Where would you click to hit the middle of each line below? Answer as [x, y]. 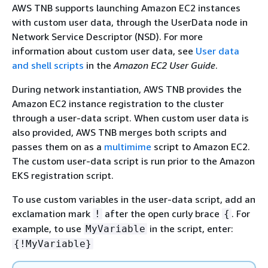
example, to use [48, 229]
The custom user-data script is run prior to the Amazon [133, 161]
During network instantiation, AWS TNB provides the [127, 89]
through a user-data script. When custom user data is [130, 118]
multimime [128, 147]
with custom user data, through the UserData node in [130, 22]
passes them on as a [58, 147]
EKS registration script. [63, 175]
